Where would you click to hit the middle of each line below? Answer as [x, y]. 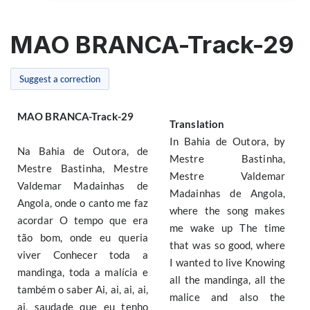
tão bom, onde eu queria [83, 237]
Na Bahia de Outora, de [83, 151]
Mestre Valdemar [227, 176]
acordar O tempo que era [83, 220]
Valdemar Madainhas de [83, 185]
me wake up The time [227, 228]
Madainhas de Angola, [227, 193]
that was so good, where [227, 245]
